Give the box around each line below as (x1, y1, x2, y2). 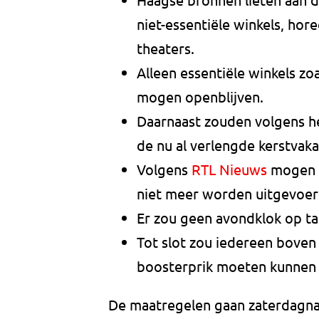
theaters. (137, 39, 194, 58)
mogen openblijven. (137, 88, 263, 106)
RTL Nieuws (192, 160, 267, 179)
